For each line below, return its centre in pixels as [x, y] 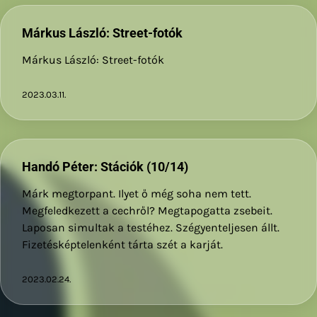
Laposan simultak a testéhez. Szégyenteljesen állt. [151, 228]
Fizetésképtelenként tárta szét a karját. [122, 245]
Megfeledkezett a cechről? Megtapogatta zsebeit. [147, 211]
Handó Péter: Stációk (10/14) [105, 167]
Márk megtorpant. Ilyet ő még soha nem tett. [137, 194]
